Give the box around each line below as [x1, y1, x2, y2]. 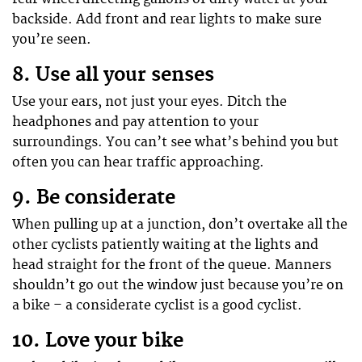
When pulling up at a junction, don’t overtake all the [12, 217, 347, 234]
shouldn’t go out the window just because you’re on [12, 277, 343, 294]
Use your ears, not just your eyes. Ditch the [12, 93, 287, 110]
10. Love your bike [12, 329, 183, 354]
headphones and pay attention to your [12, 113, 259, 130]
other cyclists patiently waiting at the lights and [12, 237, 318, 254]
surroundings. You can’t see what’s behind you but [12, 133, 339, 150]
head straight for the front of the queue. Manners [12, 257, 331, 274]
